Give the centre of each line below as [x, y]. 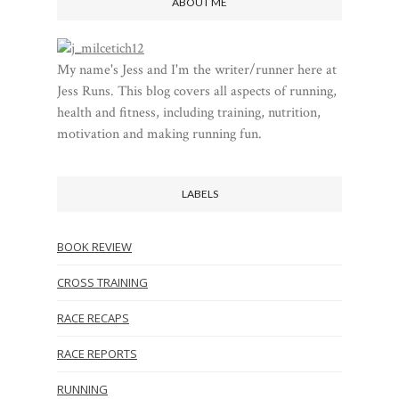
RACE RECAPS [93, 318]
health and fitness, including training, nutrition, [189, 112]
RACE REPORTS [97, 353]
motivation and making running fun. [159, 134]
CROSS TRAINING [102, 282]
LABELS [199, 193]
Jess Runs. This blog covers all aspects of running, [197, 91]
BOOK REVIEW [94, 246]
